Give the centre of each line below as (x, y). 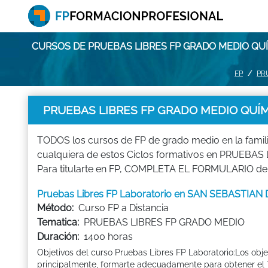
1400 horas (108, 237)
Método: (55, 208)
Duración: (58, 237)
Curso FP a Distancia (124, 208)
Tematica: (58, 222)
